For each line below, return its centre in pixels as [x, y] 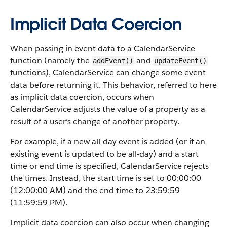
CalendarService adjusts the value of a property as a [108, 109]
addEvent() [113, 61]
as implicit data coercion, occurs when [82, 97]
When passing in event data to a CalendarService [103, 48]
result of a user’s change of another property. [95, 121]
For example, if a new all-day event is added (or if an [108, 142]
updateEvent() [180, 61]
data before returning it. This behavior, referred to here [113, 85]
